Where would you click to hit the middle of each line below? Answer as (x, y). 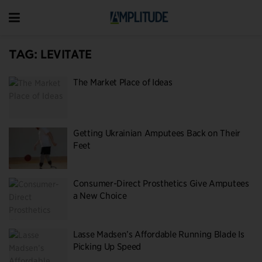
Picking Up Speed (107, 247)
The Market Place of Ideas (123, 82)
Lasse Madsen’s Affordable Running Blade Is (159, 234)
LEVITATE (66, 54)
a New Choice (100, 196)
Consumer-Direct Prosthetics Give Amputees (161, 184)
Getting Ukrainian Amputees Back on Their (157, 133)
